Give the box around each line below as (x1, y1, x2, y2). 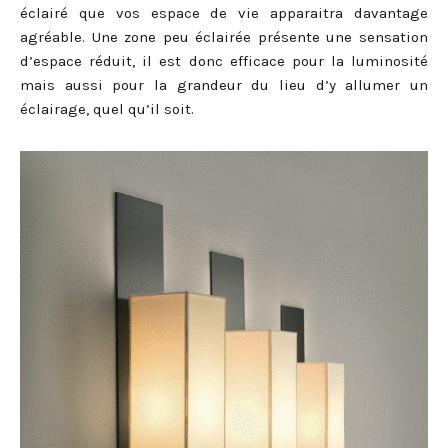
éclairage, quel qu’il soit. (20, 100, 194, 119)
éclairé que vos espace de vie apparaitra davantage (20, 4, 428, 23)
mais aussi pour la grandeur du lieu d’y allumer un (20, 76, 428, 95)
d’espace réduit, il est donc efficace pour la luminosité (20, 52, 428, 71)
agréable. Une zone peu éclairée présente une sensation (20, 28, 428, 47)
